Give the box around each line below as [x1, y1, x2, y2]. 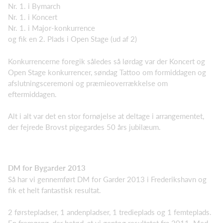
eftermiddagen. [8, 89, 57, 99]
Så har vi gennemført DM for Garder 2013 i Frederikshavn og [8, 174, 207, 184]
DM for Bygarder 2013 [8, 163, 86, 173]
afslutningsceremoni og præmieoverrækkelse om [8, 78, 168, 88]
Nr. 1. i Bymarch [8, 1, 60, 11]
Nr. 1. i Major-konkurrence [8, 23, 95, 33]
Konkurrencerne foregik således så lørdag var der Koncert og [8, 56, 205, 66]
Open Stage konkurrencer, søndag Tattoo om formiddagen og [8, 67, 206, 77]
